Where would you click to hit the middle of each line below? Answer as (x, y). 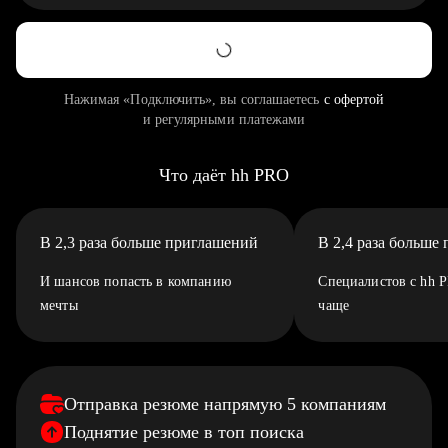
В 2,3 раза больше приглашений (149, 242)
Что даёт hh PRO (224, 175)
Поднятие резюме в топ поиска (184, 432)
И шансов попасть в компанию (135, 281)
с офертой (354, 99)
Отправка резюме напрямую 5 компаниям (225, 404)
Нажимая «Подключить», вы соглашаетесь (193, 99)
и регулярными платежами (224, 119)
